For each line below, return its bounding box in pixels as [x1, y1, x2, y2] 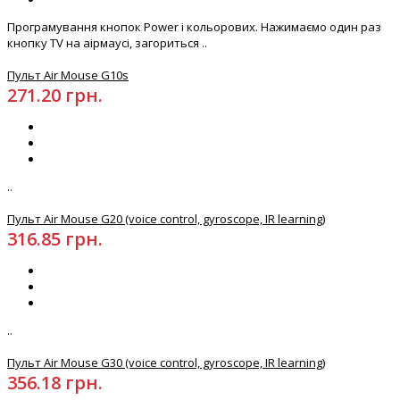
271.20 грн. [7, 83, 103, 108]
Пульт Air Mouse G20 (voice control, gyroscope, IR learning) [7, 211, 325, 228]
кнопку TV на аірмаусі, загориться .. [7, 35, 207, 52]
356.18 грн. [7, 371, 103, 396]
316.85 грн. [7, 227, 103, 252]
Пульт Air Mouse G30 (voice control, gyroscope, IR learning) [7, 354, 325, 371]
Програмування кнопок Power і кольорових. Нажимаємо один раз [7, 19, 381, 36]
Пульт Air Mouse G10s [7, 67, 129, 84]
